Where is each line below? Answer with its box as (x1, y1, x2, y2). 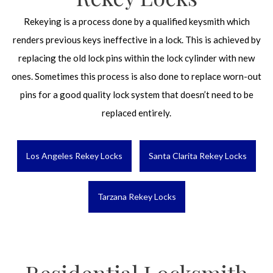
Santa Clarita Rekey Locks (149, 151, 247, 161)
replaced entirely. (102, 107, 171, 118)
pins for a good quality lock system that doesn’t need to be (19, 89, 253, 100)
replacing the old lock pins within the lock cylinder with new (18, 52, 255, 63)
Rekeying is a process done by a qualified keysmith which (23, 16, 250, 27)
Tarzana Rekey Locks (97, 191, 176, 202)
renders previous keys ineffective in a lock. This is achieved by (12, 34, 261, 45)
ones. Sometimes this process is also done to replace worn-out (12, 71, 261, 82)
